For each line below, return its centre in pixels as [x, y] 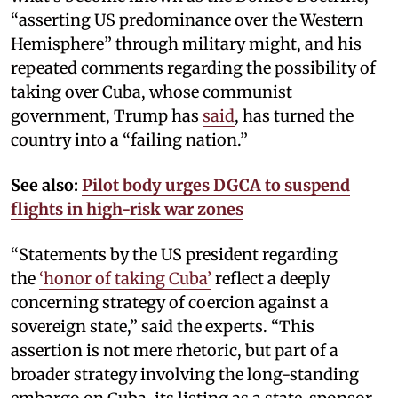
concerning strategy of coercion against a [170, 303]
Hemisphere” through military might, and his [186, 44]
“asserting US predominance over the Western [187, 20]
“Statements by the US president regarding [174, 255]
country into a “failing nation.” [129, 140]
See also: [44, 186]
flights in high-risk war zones [127, 210]
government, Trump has [107, 116]
